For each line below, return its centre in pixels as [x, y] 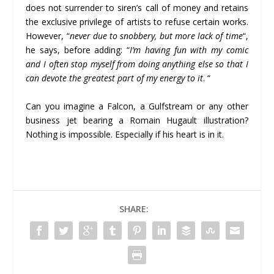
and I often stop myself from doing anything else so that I [137, 64]
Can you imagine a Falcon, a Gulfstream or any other [137, 106]
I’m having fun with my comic [189, 50]
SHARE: [134, 209]
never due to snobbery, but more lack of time [156, 36]
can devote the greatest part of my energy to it [115, 78]
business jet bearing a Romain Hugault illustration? [137, 120]
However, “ [48, 36]
